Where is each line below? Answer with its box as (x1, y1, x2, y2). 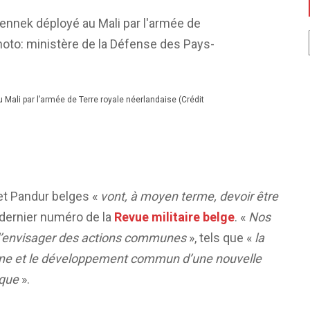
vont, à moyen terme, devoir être (100, 188, 278, 203)
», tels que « (186, 230, 255, 245)
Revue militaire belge (114, 209, 235, 224)
